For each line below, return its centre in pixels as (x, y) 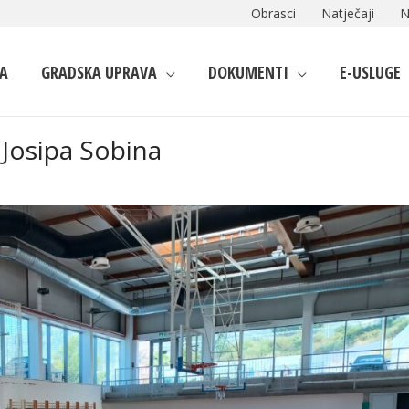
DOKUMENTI (248, 72)
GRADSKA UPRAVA (99, 72)
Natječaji (348, 13)
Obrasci (273, 13)
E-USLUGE (370, 72)
